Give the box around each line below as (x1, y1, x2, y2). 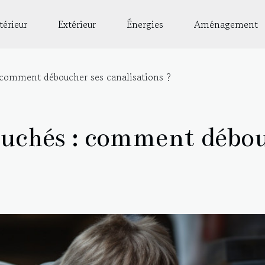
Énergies (127, 17, 163, 31)
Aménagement (194, 17, 258, 31)
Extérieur (58, 17, 96, 31)
